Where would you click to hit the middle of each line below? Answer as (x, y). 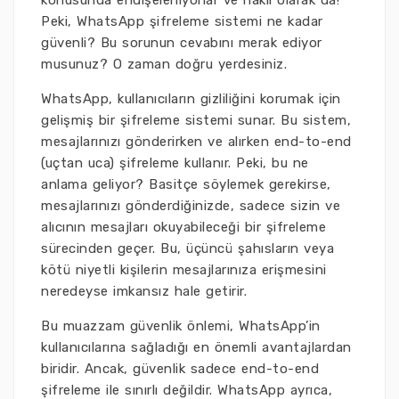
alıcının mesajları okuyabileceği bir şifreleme (183, 227)
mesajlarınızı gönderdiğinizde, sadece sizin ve (191, 206)
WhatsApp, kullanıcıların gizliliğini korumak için (191, 99)
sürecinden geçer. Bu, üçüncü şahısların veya (187, 248)
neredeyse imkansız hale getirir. (144, 291)
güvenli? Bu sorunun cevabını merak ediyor (182, 43)
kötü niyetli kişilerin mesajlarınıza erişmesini (184, 270)
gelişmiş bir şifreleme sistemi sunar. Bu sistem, (196, 120)
